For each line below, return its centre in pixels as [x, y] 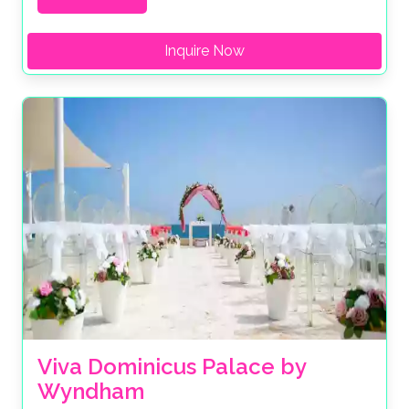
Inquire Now [204, 50]
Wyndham [91, 392]
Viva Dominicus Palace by [172, 367]
